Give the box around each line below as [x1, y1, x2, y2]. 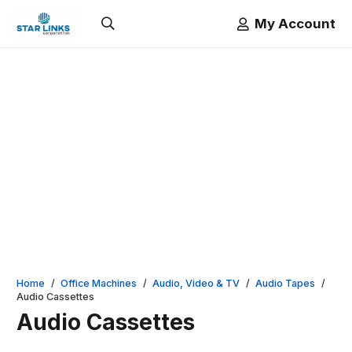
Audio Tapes [255, 277, 316, 289]
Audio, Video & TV [152, 277, 240, 289]
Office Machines [60, 277, 137, 289]
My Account [255, 15, 335, 31]
